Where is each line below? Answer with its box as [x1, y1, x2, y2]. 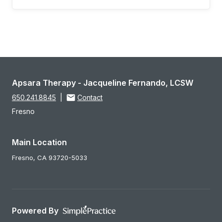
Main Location [12, 137, 67, 147]
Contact [77, 93, 103, 102]
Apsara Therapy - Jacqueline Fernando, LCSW [12, 78, 193, 88]
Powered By [12, 206, 58, 216]
